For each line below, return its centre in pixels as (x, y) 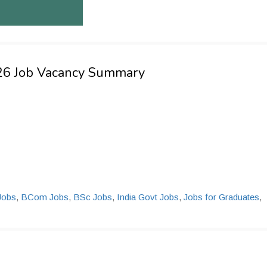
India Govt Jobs (148, 197)
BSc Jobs (93, 197)
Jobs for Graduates (221, 197)
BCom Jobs (45, 197)
